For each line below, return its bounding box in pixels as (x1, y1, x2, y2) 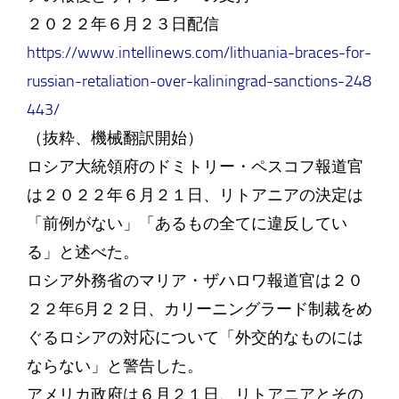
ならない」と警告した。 (26, 356, 203, 376)
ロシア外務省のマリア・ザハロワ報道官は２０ (26, 271, 363, 290)
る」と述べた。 (26, 242, 139, 262)
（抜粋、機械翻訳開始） (26, 128, 203, 148)
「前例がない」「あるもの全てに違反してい (26, 214, 347, 233)
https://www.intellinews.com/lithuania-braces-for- (26, 43, 371, 62)
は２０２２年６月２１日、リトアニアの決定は (26, 185, 363, 205)
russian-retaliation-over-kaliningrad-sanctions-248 (26, 71, 371, 91)
